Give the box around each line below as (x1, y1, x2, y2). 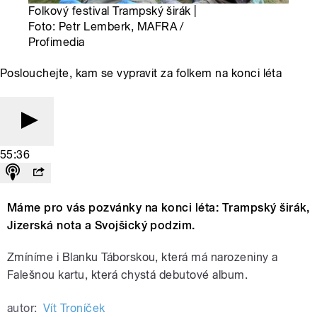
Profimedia (28, 35, 85, 50)
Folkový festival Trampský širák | (28, 4, 197, 18)
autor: (7, 301, 38, 316)
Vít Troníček (42, 301, 105, 316)
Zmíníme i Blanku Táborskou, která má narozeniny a (7, 250, 278, 265)
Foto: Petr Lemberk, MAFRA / (28, 20, 184, 34)
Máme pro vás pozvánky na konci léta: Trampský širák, (7, 201, 310, 215)
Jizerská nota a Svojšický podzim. (7, 219, 199, 233)
